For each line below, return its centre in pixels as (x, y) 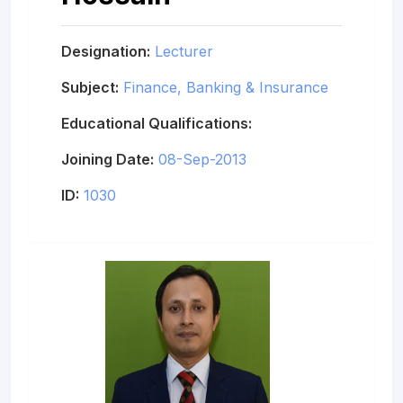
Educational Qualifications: (157, 123)
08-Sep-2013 (202, 159)
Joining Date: (107, 159)
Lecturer (184, 51)
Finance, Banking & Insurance (226, 87)
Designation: (106, 51)
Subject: (90, 87)
